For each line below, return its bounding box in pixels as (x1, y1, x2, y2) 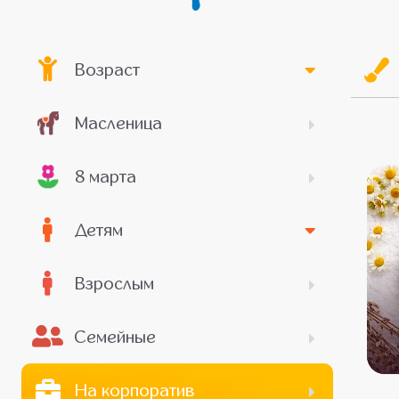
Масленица (74, 113, 162, 133)
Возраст (74, 60, 140, 79)
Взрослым (74, 273, 154, 293)
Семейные (74, 327, 156, 346)
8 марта (74, 167, 136, 186)
